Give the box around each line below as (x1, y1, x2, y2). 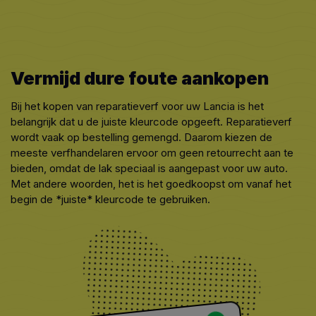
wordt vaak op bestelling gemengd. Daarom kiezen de (11, 130, 272, 145)
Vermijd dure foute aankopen (11, 67, 269, 90)
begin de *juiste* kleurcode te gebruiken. (11, 193, 210, 207)
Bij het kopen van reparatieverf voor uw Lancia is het (11, 99, 264, 114)
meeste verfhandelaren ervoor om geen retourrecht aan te (11, 146, 293, 160)
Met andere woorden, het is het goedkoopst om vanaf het (11, 177, 291, 191)
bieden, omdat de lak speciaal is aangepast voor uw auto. (11, 162, 288, 176)
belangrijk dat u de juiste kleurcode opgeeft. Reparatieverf (11, 115, 292, 129)
